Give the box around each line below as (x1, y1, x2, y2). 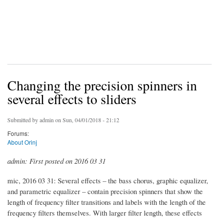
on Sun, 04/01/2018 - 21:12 (54, 115, 119, 124)
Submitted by (7, 115, 40, 124)
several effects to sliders (7, 89, 136, 108)
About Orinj (7, 137, 37, 146)
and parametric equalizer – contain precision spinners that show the (7, 186, 203, 196)
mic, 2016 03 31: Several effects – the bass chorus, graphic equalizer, (7, 175, 208, 185)
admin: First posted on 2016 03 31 (7, 155, 106, 166)
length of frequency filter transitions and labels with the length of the (7, 197, 206, 207)
